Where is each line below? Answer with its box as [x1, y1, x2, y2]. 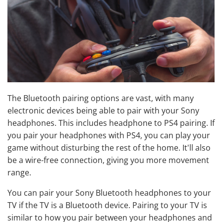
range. [7, 166, 31, 178]
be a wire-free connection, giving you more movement [7, 154, 209, 166]
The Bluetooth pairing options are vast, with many [7, 92, 194, 104]
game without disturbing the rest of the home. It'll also [7, 142, 211, 153]
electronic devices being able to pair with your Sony [7, 105, 199, 116]
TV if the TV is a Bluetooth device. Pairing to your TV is [7, 199, 207, 211]
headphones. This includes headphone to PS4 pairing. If [7, 117, 215, 128]
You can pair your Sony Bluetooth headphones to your [7, 187, 211, 198]
